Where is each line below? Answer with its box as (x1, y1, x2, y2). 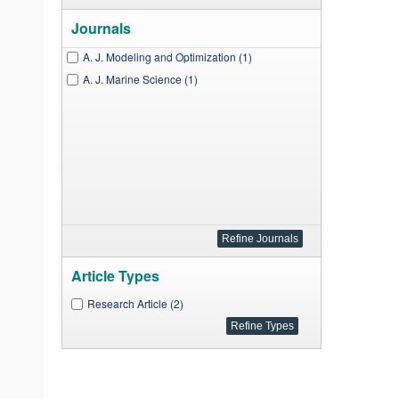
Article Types (70, 265, 159, 286)
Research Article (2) (86, 296, 183, 311)
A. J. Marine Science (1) (82, 71, 198, 86)
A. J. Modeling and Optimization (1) (82, 49, 252, 64)
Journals (70, 18, 131, 38)
